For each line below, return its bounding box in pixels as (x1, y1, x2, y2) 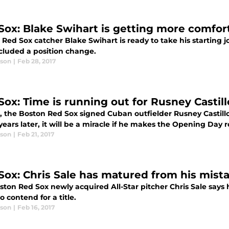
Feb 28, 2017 (17, 57, 56, 65)
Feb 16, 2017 (17, 203, 55, 211)
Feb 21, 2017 (17, 130, 54, 138)
